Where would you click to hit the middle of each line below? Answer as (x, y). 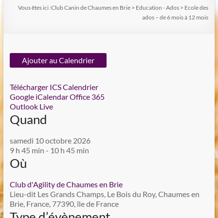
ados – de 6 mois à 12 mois (175, 17)
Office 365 (87, 97)
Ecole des (197, 8)
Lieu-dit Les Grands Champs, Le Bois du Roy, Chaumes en (104, 194)
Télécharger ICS (35, 87)
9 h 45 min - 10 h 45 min (49, 150)
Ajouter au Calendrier (58, 60)
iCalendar (52, 97)
